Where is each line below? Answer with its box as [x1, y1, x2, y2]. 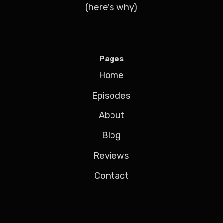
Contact [94, 170, 129, 182]
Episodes [92, 90, 131, 101]
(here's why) [85, 1, 138, 13]
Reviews [93, 150, 130, 161]
